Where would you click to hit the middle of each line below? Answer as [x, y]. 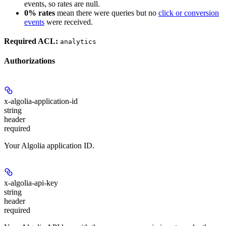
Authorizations [30, 61]
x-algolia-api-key [31, 183]
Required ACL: [31, 41]
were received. [69, 22]
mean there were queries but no [107, 13]
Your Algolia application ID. [49, 145]
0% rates [40, 13]
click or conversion [189, 13]
